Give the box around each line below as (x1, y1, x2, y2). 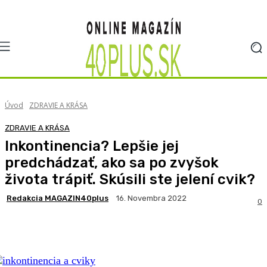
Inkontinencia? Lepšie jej (5, 138, 179, 155)
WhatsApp (215, 219, 250, 229)
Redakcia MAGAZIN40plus (7, 193, 108, 203)
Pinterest (144, 219, 176, 229)
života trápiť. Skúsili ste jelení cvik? (5, 171, 255, 188)
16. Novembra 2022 (116, 194, 187, 203)
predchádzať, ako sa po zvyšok (5, 154, 219, 172)
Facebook (29, 219, 62, 229)
